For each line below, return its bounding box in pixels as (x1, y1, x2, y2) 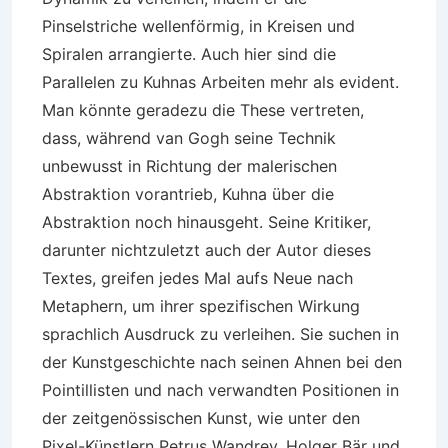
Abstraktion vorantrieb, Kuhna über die (42, 184, 334, 204)
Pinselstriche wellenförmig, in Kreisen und (42, 16, 355, 36)
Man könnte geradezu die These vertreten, (42, 100, 364, 120)
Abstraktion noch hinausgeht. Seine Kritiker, (42, 212, 371, 232)
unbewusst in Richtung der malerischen (42, 156, 337, 176)
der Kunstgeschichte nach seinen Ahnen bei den (42, 352, 402, 372)
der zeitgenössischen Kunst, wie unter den (42, 408, 360, 428)
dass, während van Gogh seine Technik (42, 128, 336, 148)
